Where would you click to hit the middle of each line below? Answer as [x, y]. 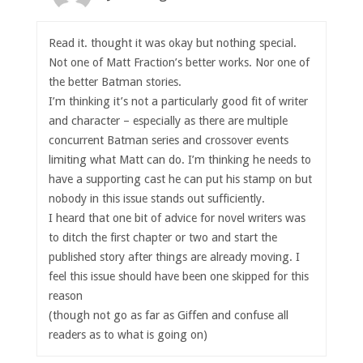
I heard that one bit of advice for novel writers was [177, 218]
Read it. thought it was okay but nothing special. [173, 43]
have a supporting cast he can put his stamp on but [181, 179]
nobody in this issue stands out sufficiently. [157, 198]
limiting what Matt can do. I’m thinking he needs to [180, 159]
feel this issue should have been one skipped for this [179, 276]
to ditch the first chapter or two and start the [163, 237]
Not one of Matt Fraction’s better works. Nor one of [179, 62]
